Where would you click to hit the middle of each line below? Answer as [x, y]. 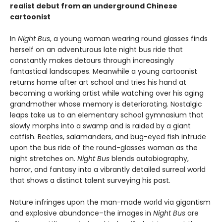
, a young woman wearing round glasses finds [129, 39]
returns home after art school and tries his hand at [98, 82]
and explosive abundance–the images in [82, 213]
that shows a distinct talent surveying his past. [90, 180]
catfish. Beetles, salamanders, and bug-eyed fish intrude [108, 137]
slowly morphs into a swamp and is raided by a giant [100, 126]
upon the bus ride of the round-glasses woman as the [104, 148]
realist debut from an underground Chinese [94, 6]
